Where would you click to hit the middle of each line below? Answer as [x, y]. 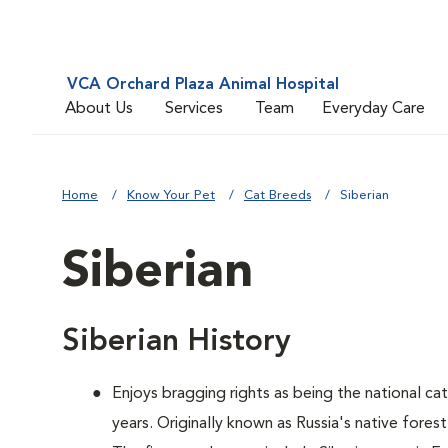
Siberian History [176, 342]
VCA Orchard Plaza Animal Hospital [203, 85]
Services [194, 108]
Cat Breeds [277, 195]
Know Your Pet [171, 195]
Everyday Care [373, 108]
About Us [99, 108]
